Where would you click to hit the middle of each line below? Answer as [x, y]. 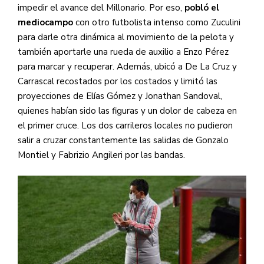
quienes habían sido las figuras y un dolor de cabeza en [127, 110]
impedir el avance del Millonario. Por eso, [101, 7]
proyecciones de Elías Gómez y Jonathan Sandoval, [120, 96]
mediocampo [45, 22]
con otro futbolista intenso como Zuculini [157, 22]
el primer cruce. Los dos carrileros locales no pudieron [125, 125]
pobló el [202, 7]
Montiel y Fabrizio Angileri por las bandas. [101, 155]
